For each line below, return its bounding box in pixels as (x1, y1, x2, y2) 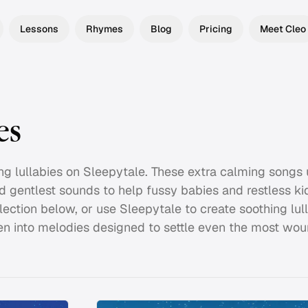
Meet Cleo (260, 23, 306, 35)
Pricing (199, 23, 232, 35)
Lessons (20, 23, 58, 35)
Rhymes (86, 23, 123, 35)
